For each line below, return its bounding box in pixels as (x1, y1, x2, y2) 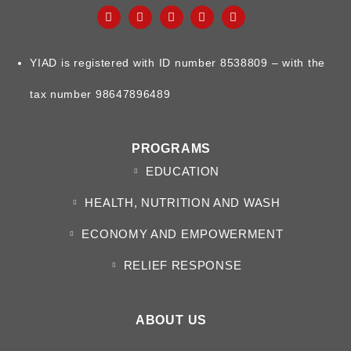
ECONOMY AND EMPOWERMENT (81, 226, 284, 241)
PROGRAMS (131, 141, 212, 155)
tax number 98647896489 (30, 87, 171, 100)
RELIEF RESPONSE (123, 258, 242, 272)
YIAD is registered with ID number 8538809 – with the (30, 56, 325, 69)
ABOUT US (135, 313, 208, 327)
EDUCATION (145, 164, 220, 178)
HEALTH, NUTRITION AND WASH (85, 195, 280, 209)
